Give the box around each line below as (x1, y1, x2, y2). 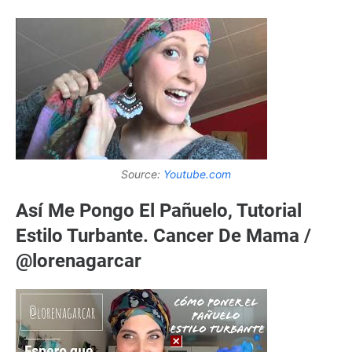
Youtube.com (163, 167, 231, 181)
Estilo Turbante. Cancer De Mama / (16, 225, 311, 247)
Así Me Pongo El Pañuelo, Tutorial (16, 200, 302, 222)
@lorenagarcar (16, 250, 141, 273)
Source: (121, 167, 163, 181)
